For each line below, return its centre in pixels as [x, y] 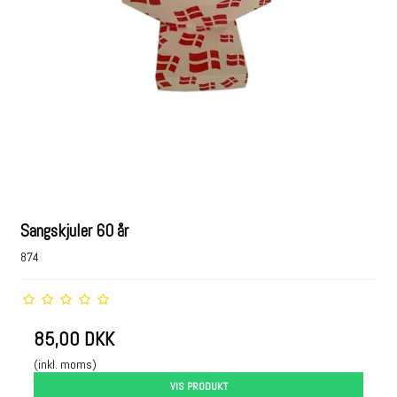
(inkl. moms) [66, 364]
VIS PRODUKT [198, 386]
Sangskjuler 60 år [75, 231]
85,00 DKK [74, 339]
